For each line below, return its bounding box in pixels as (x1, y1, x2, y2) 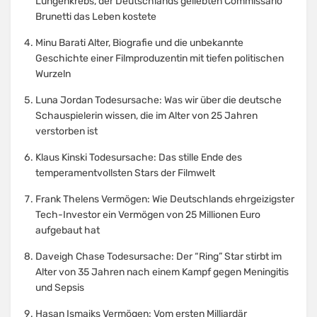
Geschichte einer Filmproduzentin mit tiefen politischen (35, 52, 284, 65)
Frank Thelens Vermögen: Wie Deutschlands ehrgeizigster (35, 193, 294, 206)
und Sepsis (35, 282, 84, 294)
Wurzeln (35, 68, 71, 81)
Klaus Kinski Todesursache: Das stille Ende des (35, 151, 242, 164)
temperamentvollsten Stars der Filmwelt (35, 167, 215, 180)
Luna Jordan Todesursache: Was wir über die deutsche (35, 94, 282, 107)
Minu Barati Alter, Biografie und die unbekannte (35, 37, 243, 50)
